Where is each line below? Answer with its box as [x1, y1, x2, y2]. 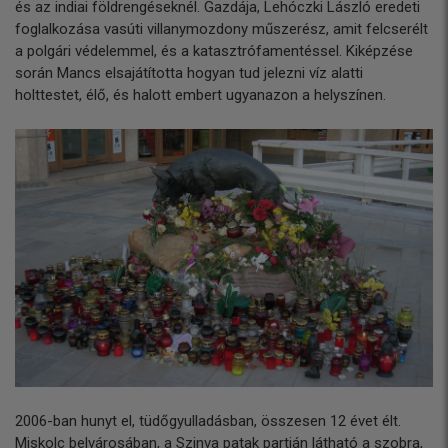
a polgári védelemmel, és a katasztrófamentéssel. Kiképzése [15, 42, 413, 60]
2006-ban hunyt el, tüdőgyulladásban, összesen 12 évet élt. [15, 411, 401, 430]
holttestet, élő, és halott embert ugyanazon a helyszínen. [15, 86, 386, 104]
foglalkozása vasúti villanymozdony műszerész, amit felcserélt [15, 20, 428, 38]
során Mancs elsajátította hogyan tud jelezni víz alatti [15, 64, 363, 82]
